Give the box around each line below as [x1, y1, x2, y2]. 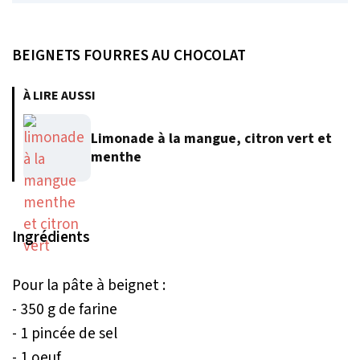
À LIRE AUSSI [23, 86, 96, 104]
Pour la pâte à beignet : [12, 273, 166, 297]
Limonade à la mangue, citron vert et [91, 128, 332, 149]
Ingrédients [12, 225, 90, 248]
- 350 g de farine [12, 297, 117, 321]
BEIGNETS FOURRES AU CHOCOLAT [12, 43, 246, 67]
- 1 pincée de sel [12, 321, 117, 345]
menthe [91, 146, 141, 167]
